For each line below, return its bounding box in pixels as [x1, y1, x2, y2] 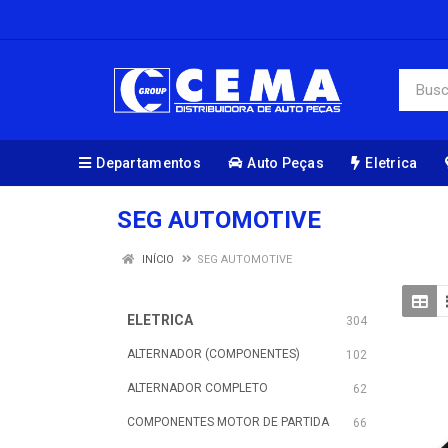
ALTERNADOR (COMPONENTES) [127, 347, 300, 361]
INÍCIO [139, 253, 174, 266]
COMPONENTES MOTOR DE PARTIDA [127, 415, 329, 429]
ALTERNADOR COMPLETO [127, 381, 268, 395]
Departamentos [96, 155, 201, 171]
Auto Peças [247, 155, 325, 171]
